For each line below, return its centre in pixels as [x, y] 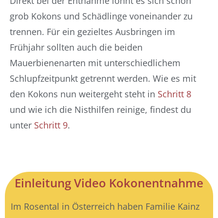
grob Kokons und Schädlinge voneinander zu [101, 16]
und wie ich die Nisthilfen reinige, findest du [100, 109]
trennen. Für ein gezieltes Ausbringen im [92, 32]
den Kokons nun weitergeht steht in [84, 94]
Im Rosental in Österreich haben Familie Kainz [105, 206]
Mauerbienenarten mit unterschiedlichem [95, 63]
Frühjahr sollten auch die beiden [76, 47]
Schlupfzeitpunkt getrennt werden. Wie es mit [103, 78]
